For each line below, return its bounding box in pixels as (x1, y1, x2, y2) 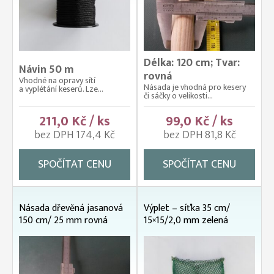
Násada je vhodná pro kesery (144, 80, 246, 94)
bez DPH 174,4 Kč (34, 125, 115, 144)
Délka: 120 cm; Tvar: (144, 53, 240, 72)
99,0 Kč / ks (166, 109, 233, 133)
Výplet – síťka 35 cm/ (144, 199, 230, 217)
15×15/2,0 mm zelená (144, 212, 228, 229)
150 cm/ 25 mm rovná (19, 212, 108, 229)
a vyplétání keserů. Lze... (19, 81, 103, 96)
